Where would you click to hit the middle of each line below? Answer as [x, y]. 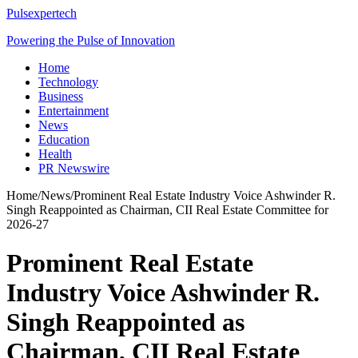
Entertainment [74, 111]
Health [55, 154]
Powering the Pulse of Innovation [91, 40]
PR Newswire [74, 168]
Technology [68, 82]
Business [61, 96]
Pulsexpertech [42, 13]
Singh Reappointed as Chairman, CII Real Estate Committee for [167, 210]
